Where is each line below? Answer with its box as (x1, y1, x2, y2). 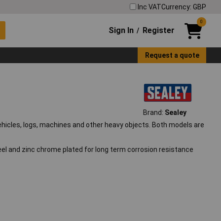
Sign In (109, 25, 134, 35)
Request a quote (145, 51, 199, 59)
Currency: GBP (161, 2, 206, 11)
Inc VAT (138, 2, 161, 11)
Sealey (164, 109, 186, 117)
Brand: (143, 109, 165, 117)
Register (142, 25, 175, 35)
